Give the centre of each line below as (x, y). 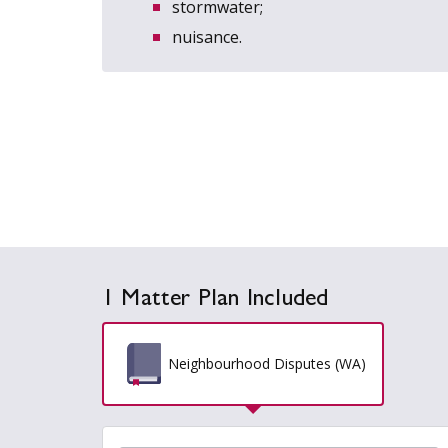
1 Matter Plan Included (215, 300)
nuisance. (207, 37)
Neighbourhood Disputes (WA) (267, 364)
